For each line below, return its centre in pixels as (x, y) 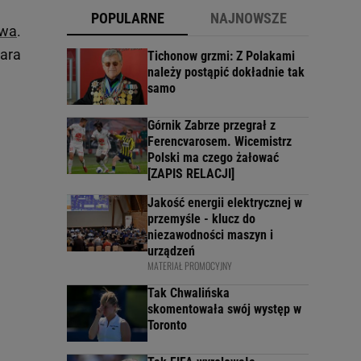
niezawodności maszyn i (210, 235)
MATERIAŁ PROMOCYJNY (190, 266)
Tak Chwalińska (189, 293)
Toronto (167, 326)
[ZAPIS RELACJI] (191, 174)
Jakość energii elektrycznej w (225, 203)
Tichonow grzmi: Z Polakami (221, 56)
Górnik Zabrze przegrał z (212, 126)
